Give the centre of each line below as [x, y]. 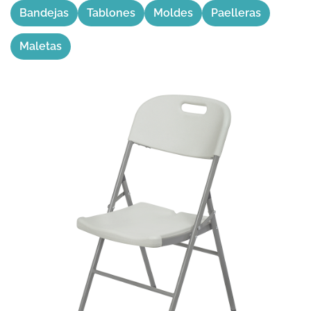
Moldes [173, 13]
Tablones [111, 13]
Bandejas [44, 13]
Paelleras [236, 13]
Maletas [41, 46]
